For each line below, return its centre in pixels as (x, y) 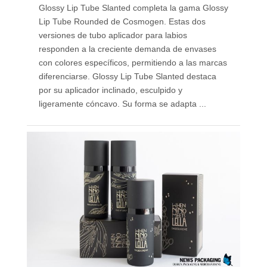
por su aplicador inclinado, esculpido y (110, 90)
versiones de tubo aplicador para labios (113, 35)
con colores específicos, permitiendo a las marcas (133, 63)
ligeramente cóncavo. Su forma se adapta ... (122, 104)
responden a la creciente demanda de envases (127, 49)
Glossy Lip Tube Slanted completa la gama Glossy (133, 8)
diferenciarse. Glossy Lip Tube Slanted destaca (127, 77)
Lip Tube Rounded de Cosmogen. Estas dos (122, 22)
